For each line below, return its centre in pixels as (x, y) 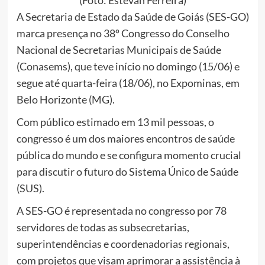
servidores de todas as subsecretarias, (103, 227)
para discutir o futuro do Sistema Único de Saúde (127, 171)
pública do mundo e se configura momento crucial (129, 155)
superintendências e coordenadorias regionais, (123, 243)
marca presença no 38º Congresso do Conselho (123, 33)
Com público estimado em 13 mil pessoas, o (115, 122)
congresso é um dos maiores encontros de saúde (125, 138)
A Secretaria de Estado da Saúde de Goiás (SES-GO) (132, 16)
